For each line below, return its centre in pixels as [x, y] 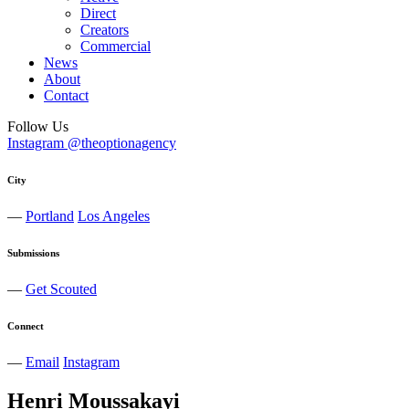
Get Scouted [61, 288]
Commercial [115, 46]
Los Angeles [114, 215]
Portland [50, 215]
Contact [66, 95]
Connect [26, 325]
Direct [98, 13]
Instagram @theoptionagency [92, 143]
